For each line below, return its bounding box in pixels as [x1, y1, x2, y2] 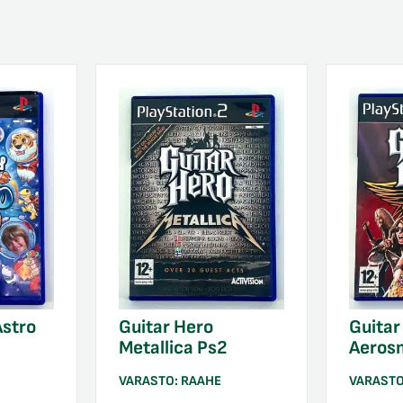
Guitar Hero [118, 315, 213, 338]
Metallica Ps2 [118, 336, 228, 359]
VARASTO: [118, 372, 181, 390]
